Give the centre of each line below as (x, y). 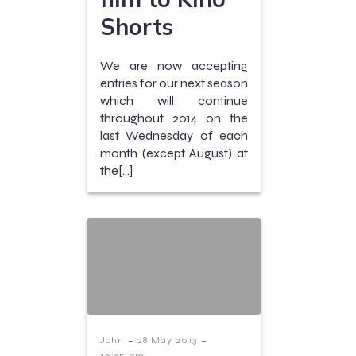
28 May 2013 (167, 341)
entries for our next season (174, 83)
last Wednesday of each (174, 135)
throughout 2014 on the (174, 118)
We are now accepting (174, 65)
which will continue (174, 100)
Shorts (137, 26)
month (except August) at (174, 153)
